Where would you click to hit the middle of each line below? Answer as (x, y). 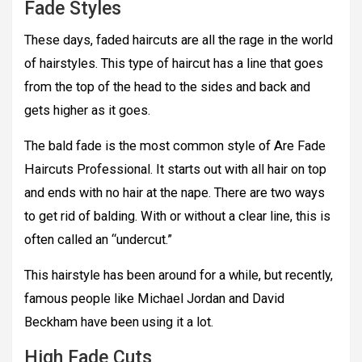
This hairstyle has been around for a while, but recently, (179, 276)
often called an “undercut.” (98, 240)
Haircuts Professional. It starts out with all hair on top (175, 170)
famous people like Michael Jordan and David (154, 299)
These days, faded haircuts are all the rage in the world (179, 40)
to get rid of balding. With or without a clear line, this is (177, 217)
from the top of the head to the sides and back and (167, 87)
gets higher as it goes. (87, 111)
